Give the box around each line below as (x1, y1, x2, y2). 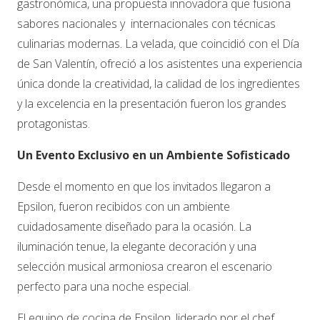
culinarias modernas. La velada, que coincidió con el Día (17, 35, 299, 51)
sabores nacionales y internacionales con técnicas (17, 15, 276, 31)
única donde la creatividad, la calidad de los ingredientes (17, 75, 300, 91)
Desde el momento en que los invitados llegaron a (17, 178, 271, 194)
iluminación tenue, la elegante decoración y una (17, 238, 256, 254)
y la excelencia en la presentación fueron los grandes (17, 95, 286, 111)
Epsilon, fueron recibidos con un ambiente (17, 198, 230, 214)
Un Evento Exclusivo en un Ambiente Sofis (17, 146, 254, 163)
